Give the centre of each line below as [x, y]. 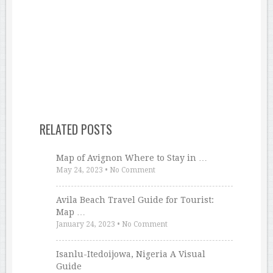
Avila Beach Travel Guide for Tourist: [135, 200]
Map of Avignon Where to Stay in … [131, 158]
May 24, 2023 [79, 170]
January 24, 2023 [85, 225]
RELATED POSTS [76, 129]
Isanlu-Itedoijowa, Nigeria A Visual [130, 254]
